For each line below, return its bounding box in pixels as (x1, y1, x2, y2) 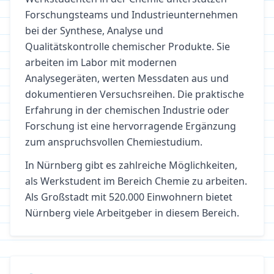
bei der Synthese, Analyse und (25, 24, 163, 37)
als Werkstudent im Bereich (25, 174, 155, 188)
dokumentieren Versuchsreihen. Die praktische (25, 87, 244, 101)
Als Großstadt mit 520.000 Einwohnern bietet (25, 190, 232, 204)
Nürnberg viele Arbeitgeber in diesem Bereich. (25, 206, 239, 220)
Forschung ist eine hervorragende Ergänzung (25, 119, 236, 133)
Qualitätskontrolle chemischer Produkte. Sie (25, 40, 230, 53)
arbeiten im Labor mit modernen (25, 56, 177, 69)
